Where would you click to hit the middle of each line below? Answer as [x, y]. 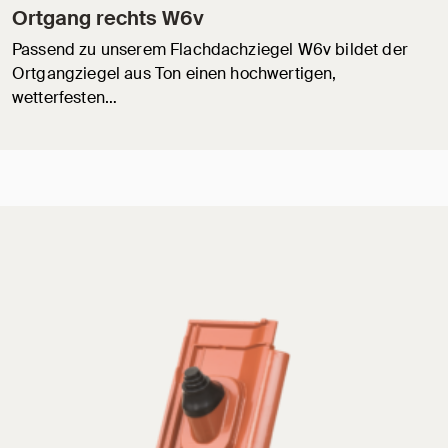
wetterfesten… [65, 98]
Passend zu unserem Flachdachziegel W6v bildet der [210, 50]
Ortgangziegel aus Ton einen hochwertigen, [174, 74]
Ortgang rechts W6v [108, 18]
